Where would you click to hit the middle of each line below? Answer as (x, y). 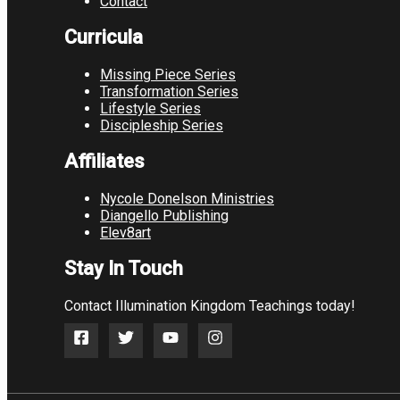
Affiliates (104, 162)
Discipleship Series (162, 125)
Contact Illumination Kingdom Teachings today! (210, 306)
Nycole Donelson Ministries (187, 199)
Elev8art (125, 233)
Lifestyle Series (150, 108)
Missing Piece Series (168, 74)
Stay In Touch (124, 269)
